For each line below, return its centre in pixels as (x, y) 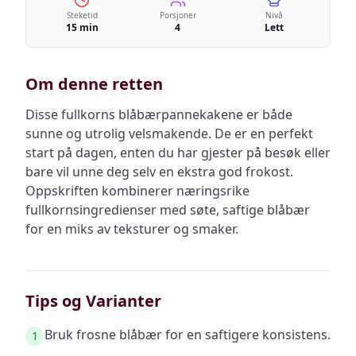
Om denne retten (94, 84)
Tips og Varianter (93, 301)
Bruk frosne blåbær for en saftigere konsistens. (188, 335)
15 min (82, 27)
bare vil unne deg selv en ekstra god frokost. (159, 172)
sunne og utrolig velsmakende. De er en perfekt (169, 133)
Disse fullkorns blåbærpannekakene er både (159, 114)
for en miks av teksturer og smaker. (132, 229)
